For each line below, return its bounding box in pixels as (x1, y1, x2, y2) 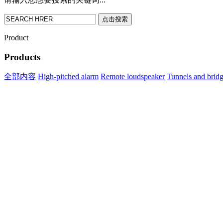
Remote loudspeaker (101, 72, 165, 81)
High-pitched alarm (38, 72, 99, 81)
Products (4, 51, 40, 62)
